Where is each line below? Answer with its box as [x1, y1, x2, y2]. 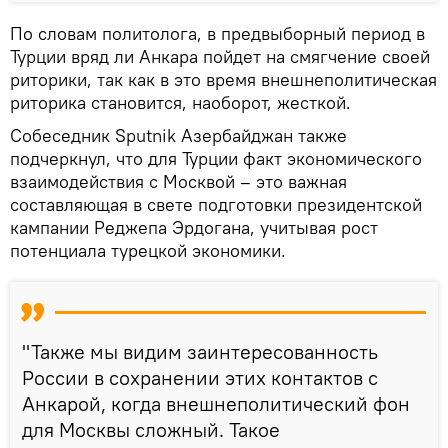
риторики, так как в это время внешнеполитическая [10, 67, 437, 91]
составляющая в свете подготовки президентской [10, 192, 422, 216]
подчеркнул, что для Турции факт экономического [10, 146, 422, 170]
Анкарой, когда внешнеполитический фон [22, 390, 410, 416]
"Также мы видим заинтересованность [22, 338, 378, 364]
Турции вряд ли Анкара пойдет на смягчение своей [10, 44, 430, 68]
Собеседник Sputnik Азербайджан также [10, 123, 347, 147]
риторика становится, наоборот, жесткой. [10, 90, 351, 114]
